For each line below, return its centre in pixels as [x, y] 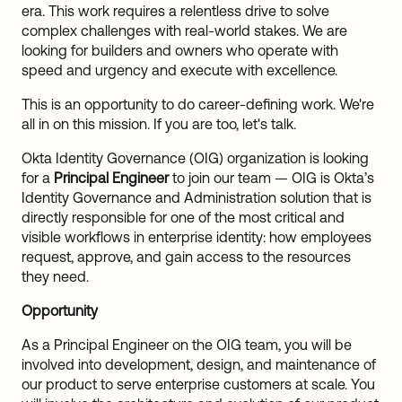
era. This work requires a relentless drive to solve [175, 11]
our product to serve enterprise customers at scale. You [198, 384]
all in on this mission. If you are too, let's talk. [159, 124]
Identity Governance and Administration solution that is [197, 197]
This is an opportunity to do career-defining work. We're [198, 104]
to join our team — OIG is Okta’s [271, 178]
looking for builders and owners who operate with [180, 50]
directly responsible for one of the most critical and [183, 217]
